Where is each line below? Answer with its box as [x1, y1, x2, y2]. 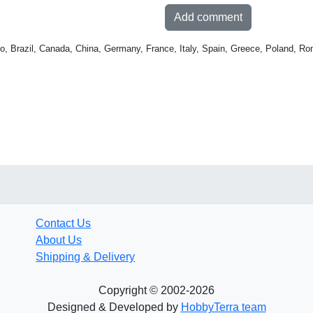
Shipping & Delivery [36, 251, 136, 263]
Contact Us [36, 217, 92, 230]
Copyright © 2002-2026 [99, 284, 214, 297]
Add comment [174, 11, 242, 24]
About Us [36, 234, 82, 247]
